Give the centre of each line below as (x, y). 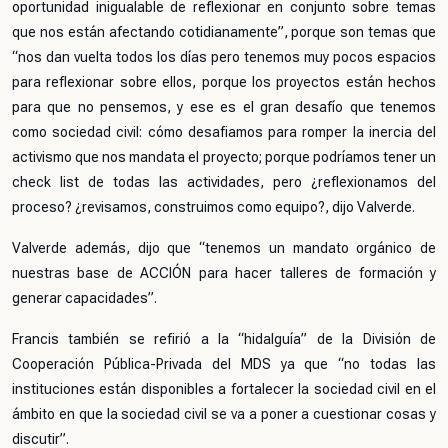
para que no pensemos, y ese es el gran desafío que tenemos (224, 107)
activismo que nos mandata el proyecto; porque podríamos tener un (224, 157)
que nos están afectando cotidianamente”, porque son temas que (224, 32)
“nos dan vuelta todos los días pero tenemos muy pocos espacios (224, 57)
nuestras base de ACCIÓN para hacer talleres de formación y (224, 273)
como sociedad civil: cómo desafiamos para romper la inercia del (224, 132)
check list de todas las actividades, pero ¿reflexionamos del (224, 182)
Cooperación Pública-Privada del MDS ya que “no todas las (224, 364)
